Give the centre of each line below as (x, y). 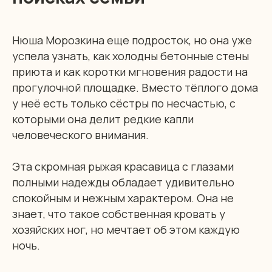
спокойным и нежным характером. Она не (123, 198)
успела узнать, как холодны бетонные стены (131, 56)
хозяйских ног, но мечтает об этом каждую (126, 229)
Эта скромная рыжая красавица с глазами (123, 166)
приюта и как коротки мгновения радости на (130, 72)
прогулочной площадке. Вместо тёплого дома (135, 87)
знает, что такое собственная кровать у (119, 214)
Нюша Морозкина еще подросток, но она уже (132, 40)
